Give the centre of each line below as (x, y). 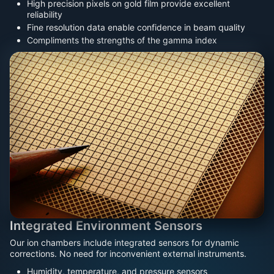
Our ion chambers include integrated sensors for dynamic (124, 242)
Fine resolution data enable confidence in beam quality (136, 28)
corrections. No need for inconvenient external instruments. (128, 253)
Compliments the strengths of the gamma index (122, 40)
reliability (45, 14)
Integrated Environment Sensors (106, 226)
